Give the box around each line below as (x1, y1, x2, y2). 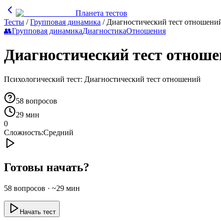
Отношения (126, 27, 166, 35)
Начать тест (20, 208, 56, 216)
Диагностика (82, 27, 126, 35)
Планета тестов (75, 9, 127, 17)
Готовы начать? (4, 160, 89, 174)
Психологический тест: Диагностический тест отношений (4, 74, 201, 83)
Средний (43, 128, 74, 137)
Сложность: (4, 128, 43, 137)
